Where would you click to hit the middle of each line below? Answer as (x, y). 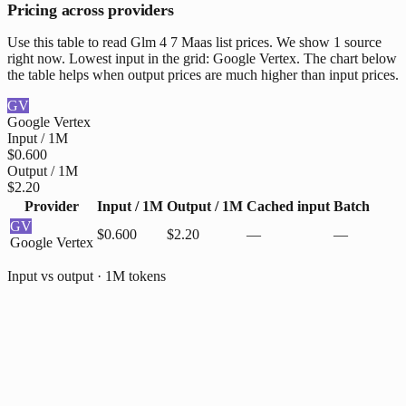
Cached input (288, 207)
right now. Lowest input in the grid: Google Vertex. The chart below (202, 59)
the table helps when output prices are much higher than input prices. (203, 75)
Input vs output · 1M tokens (87, 276)
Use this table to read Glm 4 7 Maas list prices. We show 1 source (194, 43)
